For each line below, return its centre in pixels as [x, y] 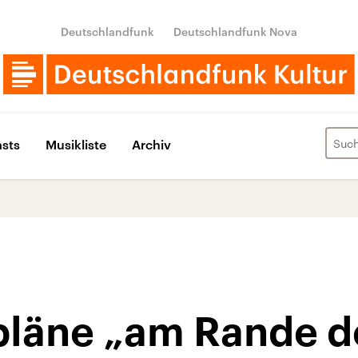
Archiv [151, 144]
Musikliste [76, 144]
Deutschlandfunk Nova [235, 32]
